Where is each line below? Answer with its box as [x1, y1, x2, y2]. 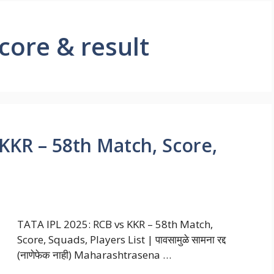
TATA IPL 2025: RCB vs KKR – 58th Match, [17, 217, 213, 232]
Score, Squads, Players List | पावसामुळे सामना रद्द [17, 232, 226, 247]
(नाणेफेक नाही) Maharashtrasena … [17, 248, 171, 262]
